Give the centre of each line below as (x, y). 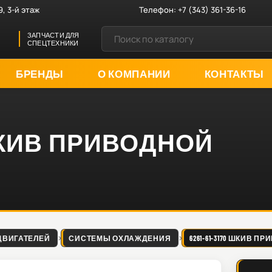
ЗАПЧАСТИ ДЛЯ (53, 35)
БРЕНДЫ (40, 73)
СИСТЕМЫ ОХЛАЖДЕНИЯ (120, 238)
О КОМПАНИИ (134, 73)
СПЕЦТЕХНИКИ (53, 43)
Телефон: (159, 9)
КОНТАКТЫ (234, 73)
